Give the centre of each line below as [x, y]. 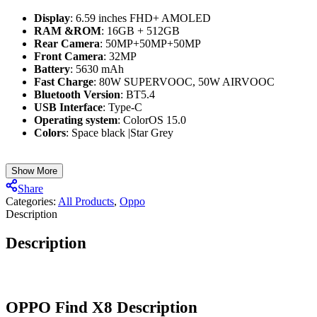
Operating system [76, 120]
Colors [50, 133]
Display [52, 18]
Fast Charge [64, 82]
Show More [34, 171]
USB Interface [68, 108]
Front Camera [69, 57]
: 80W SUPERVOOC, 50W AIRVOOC [184, 82]
